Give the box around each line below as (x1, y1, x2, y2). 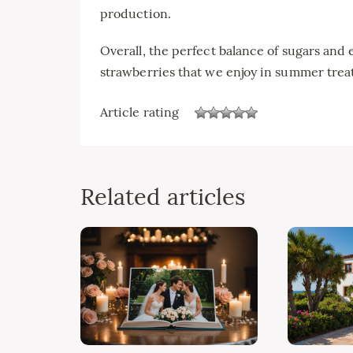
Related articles (80, 181, 246, 211)
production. (100, 5, 171, 21)
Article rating (100, 104, 180, 120)
